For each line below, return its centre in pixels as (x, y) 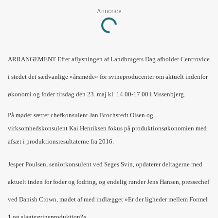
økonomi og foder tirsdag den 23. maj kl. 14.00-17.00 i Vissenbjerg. (97, 94)
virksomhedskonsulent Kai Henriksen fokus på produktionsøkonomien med (107, 128)
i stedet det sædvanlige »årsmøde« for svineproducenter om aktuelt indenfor (108, 77)
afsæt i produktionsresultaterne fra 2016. (61, 141)
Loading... (120, 23)
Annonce (109, 11)
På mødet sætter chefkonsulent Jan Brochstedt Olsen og (81, 115)
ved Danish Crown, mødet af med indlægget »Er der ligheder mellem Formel (108, 200)
